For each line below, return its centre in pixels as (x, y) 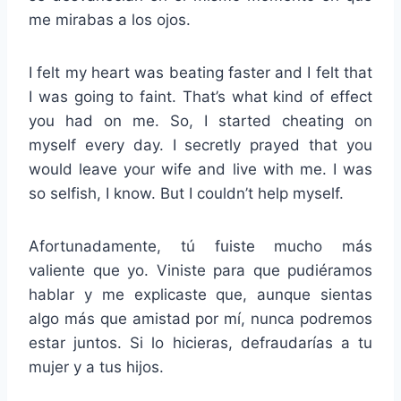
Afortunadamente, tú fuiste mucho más (200, 247)
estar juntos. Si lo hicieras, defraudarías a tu (200, 343)
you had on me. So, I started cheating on (200, 121)
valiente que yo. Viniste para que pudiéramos (200, 271)
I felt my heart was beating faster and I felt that (200, 73)
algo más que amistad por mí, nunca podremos (200, 319)
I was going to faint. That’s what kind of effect (200, 97)
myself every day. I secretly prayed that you (200, 145)
